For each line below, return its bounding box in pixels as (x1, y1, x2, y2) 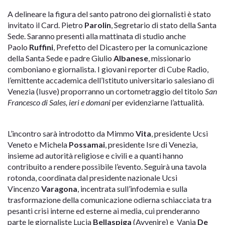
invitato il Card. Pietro (8, 20, 83, 30)
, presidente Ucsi (151, 129, 208, 139)
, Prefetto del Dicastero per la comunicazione (53, 42, 207, 52)
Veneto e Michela (8, 140, 69, 150)
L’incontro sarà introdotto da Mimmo (8, 129, 136, 139)
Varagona (41, 184, 77, 194)
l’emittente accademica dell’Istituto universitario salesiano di (8, 75, 214, 85)
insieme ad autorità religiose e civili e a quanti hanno (8, 151, 183, 161)
